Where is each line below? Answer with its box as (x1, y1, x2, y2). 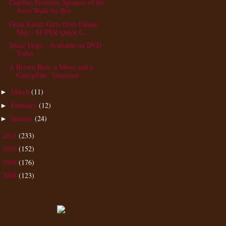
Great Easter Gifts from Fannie (9, 19, 98, 29)
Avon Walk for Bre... (16, 6, 77, 16)
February (11, 100, 39, 110)
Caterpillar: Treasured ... (16, 70, 87, 80)
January (11, 114, 35, 124)
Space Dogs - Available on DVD (9, 40, 101, 50)
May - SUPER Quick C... (16, 27, 90, 37)
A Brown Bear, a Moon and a (9, 62, 93, 72)
